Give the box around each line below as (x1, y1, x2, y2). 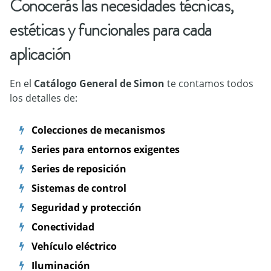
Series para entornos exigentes (31, 143, 180, 156)
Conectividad (31, 220, 94, 233)
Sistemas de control (31, 181, 126, 195)
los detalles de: (10, 91, 77, 105)
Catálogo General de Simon (34, 77, 165, 90)
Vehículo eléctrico (31, 240, 117, 253)
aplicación (10, 42, 71, 67)
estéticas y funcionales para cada (10, 18, 212, 42)
